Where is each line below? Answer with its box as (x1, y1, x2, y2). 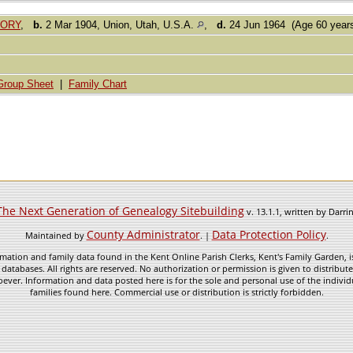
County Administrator (86, 227, 200, 242)
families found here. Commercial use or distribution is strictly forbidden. (29, 286, 324, 298)
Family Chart (69, 78, 127, 91)
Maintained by (24, 229, 87, 241)
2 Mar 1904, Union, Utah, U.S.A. (43, 19, 197, 32)
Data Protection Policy (211, 227, 326, 242)
